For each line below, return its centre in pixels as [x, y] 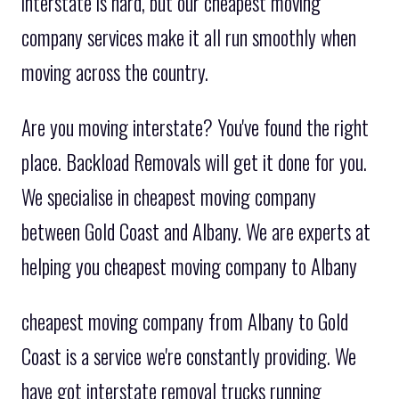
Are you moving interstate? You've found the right [195, 127]
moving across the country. [115, 72]
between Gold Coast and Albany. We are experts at [196, 231]
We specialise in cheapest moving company [169, 196]
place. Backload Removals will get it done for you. [194, 162]
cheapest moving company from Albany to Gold [185, 321]
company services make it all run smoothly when [189, 37]
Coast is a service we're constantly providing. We [189, 356]
